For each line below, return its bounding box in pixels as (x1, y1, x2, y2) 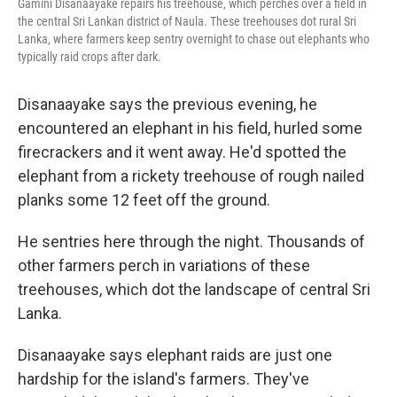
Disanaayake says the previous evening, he (18, 95, 317, 113)
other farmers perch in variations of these (18, 256, 310, 275)
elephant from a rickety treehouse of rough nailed (18, 167, 364, 185)
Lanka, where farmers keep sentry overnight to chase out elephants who (18, 32, 370, 46)
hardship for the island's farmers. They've (18, 370, 309, 388)
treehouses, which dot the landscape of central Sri (18, 280, 370, 299)
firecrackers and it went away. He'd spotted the (18, 143, 346, 161)
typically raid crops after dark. (18, 50, 161, 64)
